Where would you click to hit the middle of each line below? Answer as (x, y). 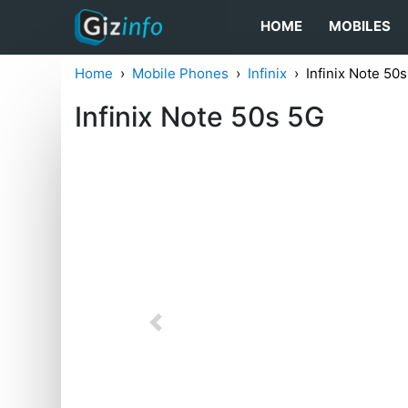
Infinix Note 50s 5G (200, 117)
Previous (183, 330)
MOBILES (360, 26)
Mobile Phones (181, 73)
